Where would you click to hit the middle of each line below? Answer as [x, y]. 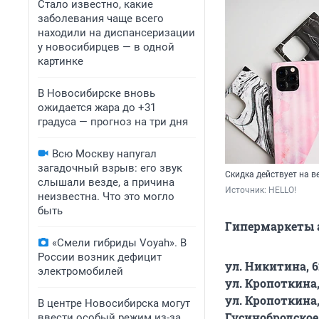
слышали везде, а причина [106, 182]
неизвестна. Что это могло [106, 197]
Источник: [247, 190]
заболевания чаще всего [101, 19]
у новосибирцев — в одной [106, 47]
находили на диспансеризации [116, 33]
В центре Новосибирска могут [114, 303]
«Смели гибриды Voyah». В [119, 243]
